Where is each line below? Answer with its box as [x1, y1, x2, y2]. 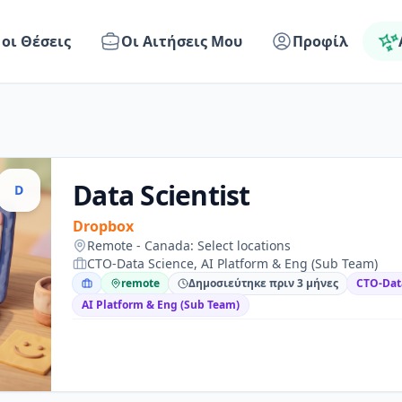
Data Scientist [73, 177, 250, 214]
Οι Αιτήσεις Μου [121, 31, 243, 51]
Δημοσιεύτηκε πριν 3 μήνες [188, 275, 338, 291]
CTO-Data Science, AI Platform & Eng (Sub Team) [87, 255, 378, 272]
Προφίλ [293, 31, 349, 51]
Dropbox [73, 216, 134, 236]
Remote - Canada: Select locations [87, 237, 291, 254]
